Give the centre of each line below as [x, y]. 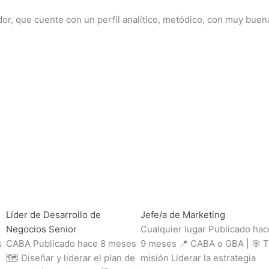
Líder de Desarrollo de [53, 214]
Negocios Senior [41, 229]
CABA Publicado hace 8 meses [71, 243]
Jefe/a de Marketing [183, 214]
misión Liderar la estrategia [198, 258]
